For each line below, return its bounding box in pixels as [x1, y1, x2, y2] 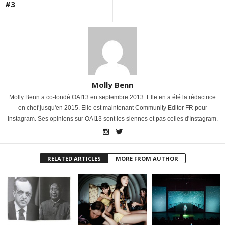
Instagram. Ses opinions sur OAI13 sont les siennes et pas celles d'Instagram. [7, 115, 218, 122]
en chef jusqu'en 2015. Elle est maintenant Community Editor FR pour [18, 104, 207, 111]
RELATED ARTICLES [47, 154, 101, 162]
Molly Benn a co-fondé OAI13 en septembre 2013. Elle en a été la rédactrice [9, 93, 216, 101]
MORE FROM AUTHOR [115, 154, 178, 162]
